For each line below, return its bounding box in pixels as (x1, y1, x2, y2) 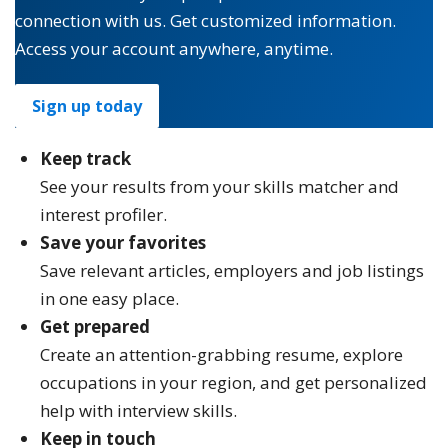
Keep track (40, 146, 131, 170)
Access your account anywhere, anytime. (15, 36, 333, 60)
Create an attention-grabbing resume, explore (40, 342, 403, 366)
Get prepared (40, 314, 150, 338)
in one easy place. (40, 286, 183, 310)
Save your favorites (40, 230, 206, 254)
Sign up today (32, 94, 142, 117)
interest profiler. (40, 202, 167, 226)
